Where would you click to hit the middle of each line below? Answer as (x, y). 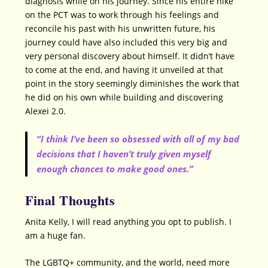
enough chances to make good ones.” (115, 168)
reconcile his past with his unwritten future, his (121, 29)
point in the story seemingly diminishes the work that (133, 84)
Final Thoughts (70, 200)
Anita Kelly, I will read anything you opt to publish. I (129, 222)
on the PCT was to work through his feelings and (122, 15)
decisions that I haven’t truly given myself (124, 153)
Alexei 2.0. (46, 111)
